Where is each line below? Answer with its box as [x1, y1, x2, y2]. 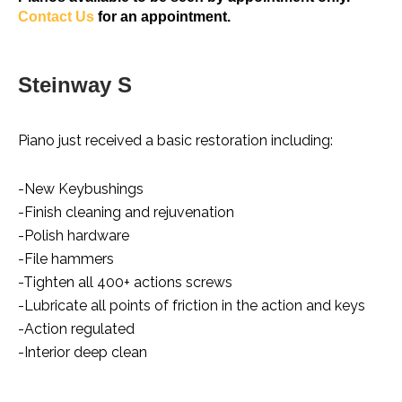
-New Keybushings [18, 180, 144, 198]
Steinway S [18, 73, 132, 98]
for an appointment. [94, 9, 231, 25]
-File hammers [18, 250, 114, 268]
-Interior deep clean [18, 344, 147, 362]
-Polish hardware [18, 227, 129, 245]
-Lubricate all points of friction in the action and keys [18, 297, 365, 315]
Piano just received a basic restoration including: [18, 132, 333, 150]
